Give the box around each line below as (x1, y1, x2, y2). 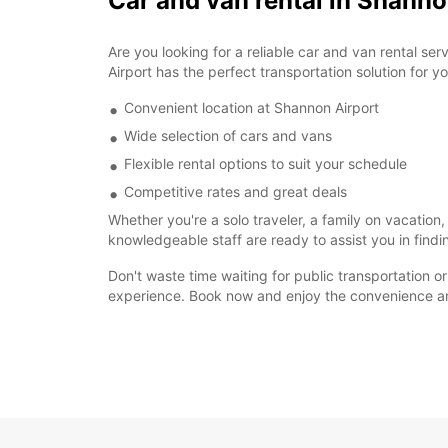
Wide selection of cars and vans (124, 127, 332, 144)
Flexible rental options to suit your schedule (124, 155, 407, 172)
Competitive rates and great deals (124, 183, 347, 200)
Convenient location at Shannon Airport (124, 99, 379, 116)
